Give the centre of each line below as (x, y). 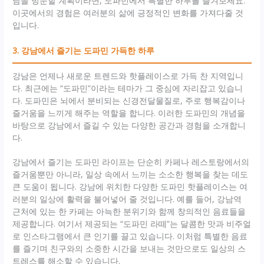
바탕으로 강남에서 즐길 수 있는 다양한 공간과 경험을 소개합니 (129, 126)
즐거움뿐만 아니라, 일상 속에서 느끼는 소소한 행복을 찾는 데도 (131, 174)
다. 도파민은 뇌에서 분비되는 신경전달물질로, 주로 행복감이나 (129, 101)
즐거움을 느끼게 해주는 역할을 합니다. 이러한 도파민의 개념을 (129, 113)
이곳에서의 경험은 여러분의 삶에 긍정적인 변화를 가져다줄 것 (128, 13)
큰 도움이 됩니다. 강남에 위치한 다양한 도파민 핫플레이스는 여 (130, 187)
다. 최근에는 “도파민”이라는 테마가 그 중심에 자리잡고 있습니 (128, 88)
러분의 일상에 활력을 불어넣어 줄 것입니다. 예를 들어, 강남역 (127, 199)
